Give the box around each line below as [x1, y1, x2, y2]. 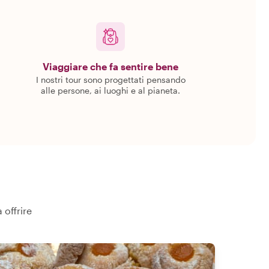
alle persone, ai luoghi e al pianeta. [41, 85, 180, 95]
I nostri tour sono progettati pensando [35, 74, 186, 85]
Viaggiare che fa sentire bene [43, 61, 178, 72]
